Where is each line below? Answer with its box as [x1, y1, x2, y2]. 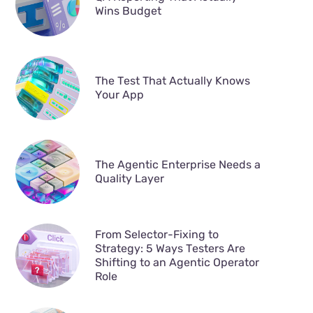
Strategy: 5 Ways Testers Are [94, 242, 245, 256]
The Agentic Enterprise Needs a [94, 158, 261, 172]
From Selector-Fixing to [94, 228, 219, 242]
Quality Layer [94, 172, 164, 186]
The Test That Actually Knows [94, 74, 250, 88]
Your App [94, 88, 144, 102]
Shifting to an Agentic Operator [94, 256, 259, 270]
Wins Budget [94, 4, 161, 18]
